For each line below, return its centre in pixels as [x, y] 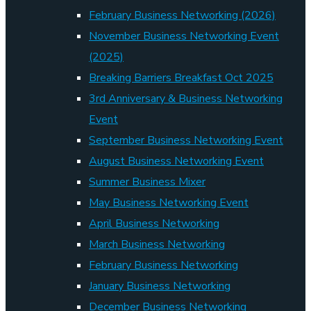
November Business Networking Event [184, 36]
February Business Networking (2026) [182, 15]
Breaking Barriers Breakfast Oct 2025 [181, 78]
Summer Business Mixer [147, 182]
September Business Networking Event [186, 140]
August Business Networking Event [176, 161]
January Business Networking [160, 286]
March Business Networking [157, 244]
